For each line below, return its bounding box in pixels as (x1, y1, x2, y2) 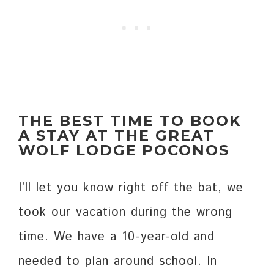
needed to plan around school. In (18, 253, 217, 271)
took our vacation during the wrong (18, 204, 232, 222)
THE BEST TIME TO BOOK (18, 112, 242, 130)
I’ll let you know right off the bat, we (18, 179, 243, 198)
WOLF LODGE (18, 141, 137, 160)
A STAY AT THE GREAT (18, 127, 215, 145)
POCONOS (142, 141, 229, 160)
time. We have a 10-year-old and (18, 228, 215, 246)
